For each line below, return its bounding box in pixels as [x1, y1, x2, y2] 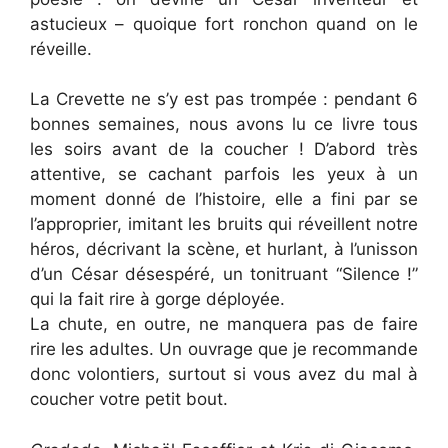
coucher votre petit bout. [30, 389, 228, 409]
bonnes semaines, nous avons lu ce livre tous [30, 114, 418, 134]
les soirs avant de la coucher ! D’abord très [30, 139, 418, 159]
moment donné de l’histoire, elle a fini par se [30, 189, 418, 209]
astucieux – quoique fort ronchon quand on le [30, 13, 418, 34]
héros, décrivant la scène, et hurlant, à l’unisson [30, 239, 418, 259]
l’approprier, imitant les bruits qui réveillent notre [30, 214, 418, 234]
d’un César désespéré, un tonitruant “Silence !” [30, 264, 418, 284]
